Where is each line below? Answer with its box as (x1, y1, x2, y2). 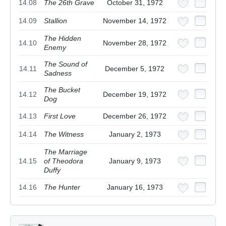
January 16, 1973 (106, 183, 163, 192)
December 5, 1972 (105, 65, 164, 73)
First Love (44, 112, 76, 121)
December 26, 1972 (103, 112, 166, 121)
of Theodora (44, 157, 83, 165)
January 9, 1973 (108, 157, 161, 165)
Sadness (44, 69, 72, 78)
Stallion (44, 17, 67, 25)
